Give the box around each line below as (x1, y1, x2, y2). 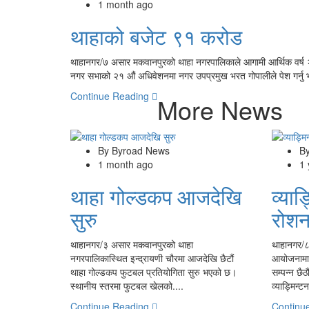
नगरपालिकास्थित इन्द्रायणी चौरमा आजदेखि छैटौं (70, 250, 234, 265)
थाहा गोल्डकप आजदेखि (70, 181, 241, 211)
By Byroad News (98, 143, 170, 157)
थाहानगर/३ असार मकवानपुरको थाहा (70, 237, 193, 251)
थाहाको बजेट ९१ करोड (70, 21, 242, 51)
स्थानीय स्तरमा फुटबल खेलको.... (70, 278, 183, 292)
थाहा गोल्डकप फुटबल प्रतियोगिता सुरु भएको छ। (70, 264, 237, 279)
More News (157, 91, 283, 127)
